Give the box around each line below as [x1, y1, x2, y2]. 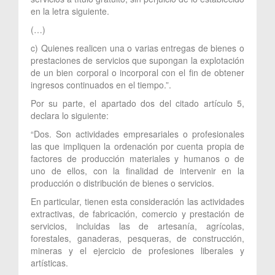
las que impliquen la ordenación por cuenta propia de [31, 139, 244, 152]
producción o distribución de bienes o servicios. [31, 176, 214, 189]
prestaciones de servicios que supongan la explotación [31, 53, 244, 66]
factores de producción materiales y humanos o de [31, 152, 244, 165]
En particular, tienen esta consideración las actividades [31, 195, 244, 207]
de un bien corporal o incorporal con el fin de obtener [31, 66, 244, 79]
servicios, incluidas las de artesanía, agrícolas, [31, 219, 244, 232]
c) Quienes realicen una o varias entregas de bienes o [31, 41, 244, 54]
